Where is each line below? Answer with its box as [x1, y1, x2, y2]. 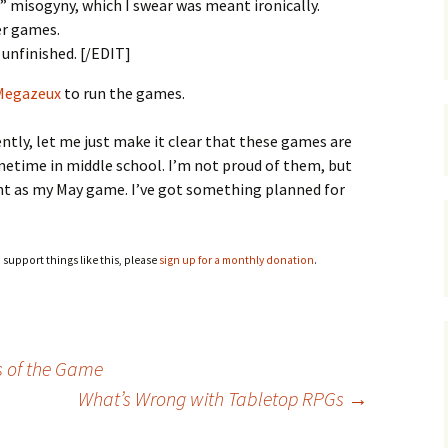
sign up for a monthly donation [159, 253, 314, 267]
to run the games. [61, 83, 185, 103]
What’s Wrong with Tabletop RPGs [78, 386, 348, 411]
